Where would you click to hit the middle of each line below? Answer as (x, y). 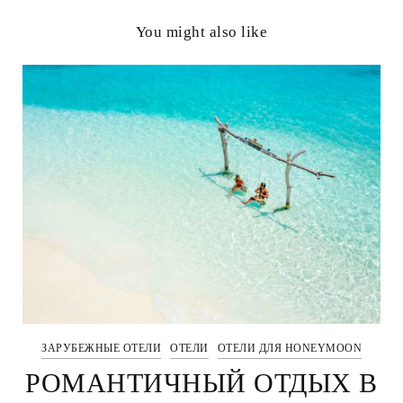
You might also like (201, 32)
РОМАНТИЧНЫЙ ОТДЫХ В (201, 382)
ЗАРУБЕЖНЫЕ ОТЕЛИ (101, 348)
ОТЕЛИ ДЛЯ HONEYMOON (289, 348)
